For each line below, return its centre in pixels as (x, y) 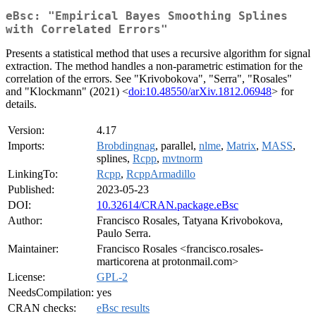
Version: (26, 130)
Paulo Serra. (124, 233)
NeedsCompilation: (51, 293)
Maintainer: (33, 249)
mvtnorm (182, 159)
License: (26, 277)
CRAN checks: (42, 308)
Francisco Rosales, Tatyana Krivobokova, (190, 221)
